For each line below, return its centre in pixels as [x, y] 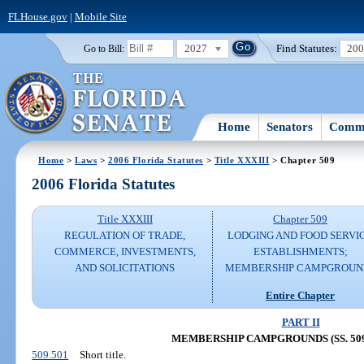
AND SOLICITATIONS [125, 268]
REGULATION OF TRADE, [125, 236]
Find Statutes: [307, 48]
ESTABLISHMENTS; [300, 252]
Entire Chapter [301, 295]
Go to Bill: [104, 48]
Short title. [102, 354]
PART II [301, 322]
